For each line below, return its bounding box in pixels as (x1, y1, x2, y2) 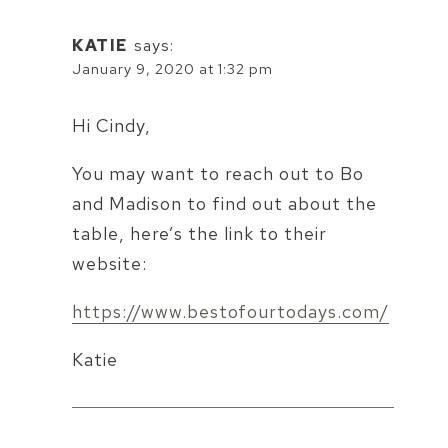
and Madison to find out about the (72, 192, 377, 216)
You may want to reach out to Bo (72, 162, 364, 186)
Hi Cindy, (72, 114, 151, 138)
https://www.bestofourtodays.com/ (72, 300, 389, 324)
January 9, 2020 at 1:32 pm (72, 58, 273, 78)
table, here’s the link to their (72, 222, 327, 246)
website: (72, 252, 147, 276)
